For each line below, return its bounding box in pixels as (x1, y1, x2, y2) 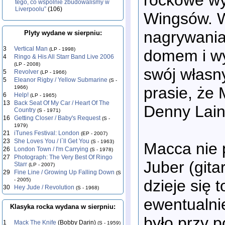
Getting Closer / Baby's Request (14, 115, 100, 122)
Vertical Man (14, 45, 48, 52)
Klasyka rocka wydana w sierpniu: (10, 203, 116, 210)
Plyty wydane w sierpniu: (24, 29, 102, 37)
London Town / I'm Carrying (14, 146, 88, 153)
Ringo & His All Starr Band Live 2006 (14, 53, 114, 60)
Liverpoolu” (15, 6, 46, 13)
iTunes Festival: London (14, 130, 79, 137)
